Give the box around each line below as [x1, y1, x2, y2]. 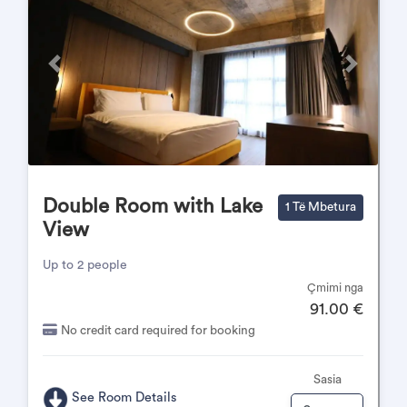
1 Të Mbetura [285, 201, 356, 213]
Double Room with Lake [43, 196, 263, 216]
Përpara [53, 65, 96, 77]
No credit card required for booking [61, 324, 255, 337]
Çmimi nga [307, 283, 363, 293]
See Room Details [72, 391, 178, 405]
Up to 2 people [43, 259, 127, 272]
